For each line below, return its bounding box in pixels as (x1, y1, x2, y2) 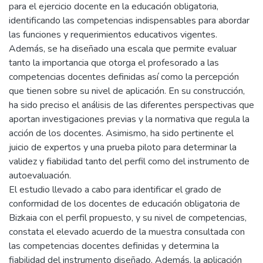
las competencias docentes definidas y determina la (9, 240, 219, 252)
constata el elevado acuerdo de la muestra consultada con (9, 225, 245, 238)
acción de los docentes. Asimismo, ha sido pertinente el (9, 127, 234, 140)
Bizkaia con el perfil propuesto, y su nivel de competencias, (9, 211, 247, 224)
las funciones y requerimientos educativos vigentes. (9, 28, 217, 41)
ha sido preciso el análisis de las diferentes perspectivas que (9, 99, 254, 112)
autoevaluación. (9, 169, 71, 182)
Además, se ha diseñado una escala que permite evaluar (9, 42, 237, 55)
